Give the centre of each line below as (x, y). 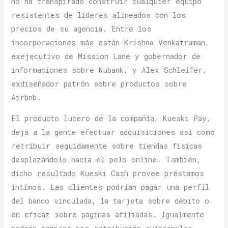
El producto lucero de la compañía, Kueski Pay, (111, 119)
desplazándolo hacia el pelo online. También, (106, 160)
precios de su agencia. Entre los (81, 28)
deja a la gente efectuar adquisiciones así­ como (113, 132)
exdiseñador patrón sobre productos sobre (99, 83)
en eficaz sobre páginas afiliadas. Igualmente (108, 215)
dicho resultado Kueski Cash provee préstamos (108, 174)
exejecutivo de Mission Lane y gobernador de (106, 56)
